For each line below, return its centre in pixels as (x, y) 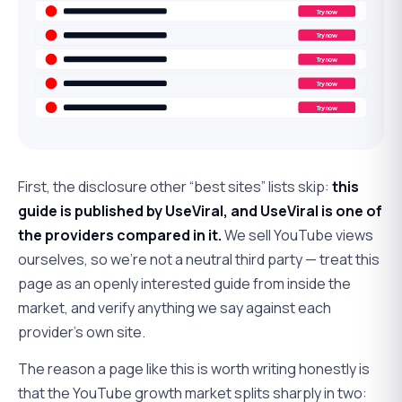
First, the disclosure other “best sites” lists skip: (175, 186)
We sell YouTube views (297, 235)
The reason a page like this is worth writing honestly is (194, 368)
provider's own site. (82, 332)
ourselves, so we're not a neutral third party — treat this (199, 259)
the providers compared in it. (120, 235)
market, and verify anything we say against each (175, 307)
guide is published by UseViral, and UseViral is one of (200, 210)
